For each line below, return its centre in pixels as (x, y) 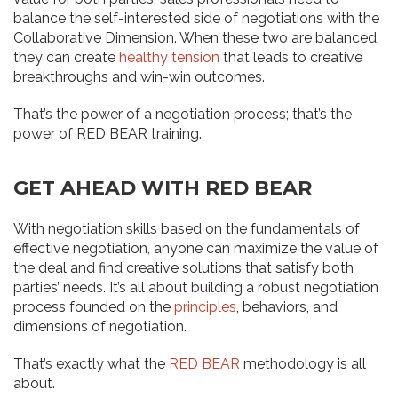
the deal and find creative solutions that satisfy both (183, 268)
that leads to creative (291, 58)
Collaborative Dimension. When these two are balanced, (196, 38)
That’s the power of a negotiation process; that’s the (183, 115)
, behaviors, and (287, 307)
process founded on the (94, 307)
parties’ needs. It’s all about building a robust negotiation (196, 288)
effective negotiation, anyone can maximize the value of (196, 249)
